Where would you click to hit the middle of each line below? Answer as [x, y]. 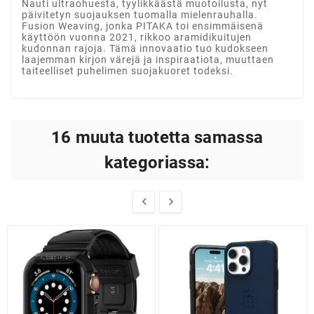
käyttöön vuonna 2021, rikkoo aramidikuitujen [137, 37]
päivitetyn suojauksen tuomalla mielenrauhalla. [140, 14]
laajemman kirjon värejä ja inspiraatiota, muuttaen [148, 59]
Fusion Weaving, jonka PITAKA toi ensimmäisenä [143, 26]
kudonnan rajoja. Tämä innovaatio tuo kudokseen [145, 48]
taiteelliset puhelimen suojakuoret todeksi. [128, 70]
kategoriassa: [157, 162]
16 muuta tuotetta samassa [157, 137]
